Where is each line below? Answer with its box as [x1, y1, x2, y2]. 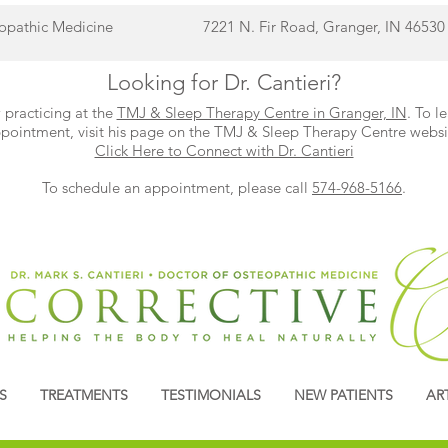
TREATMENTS [39, 386, 128, 404]
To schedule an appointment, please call [42, 178, 312, 197]
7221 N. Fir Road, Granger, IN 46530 [203, 17, 445, 36]
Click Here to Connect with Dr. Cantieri [94, 141, 354, 160]
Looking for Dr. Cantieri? [106, 69, 341, 96]
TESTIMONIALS [160, 386, 261, 404]
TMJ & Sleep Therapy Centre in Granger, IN [116, 103, 407, 122]
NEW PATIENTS [293, 386, 393, 404]
